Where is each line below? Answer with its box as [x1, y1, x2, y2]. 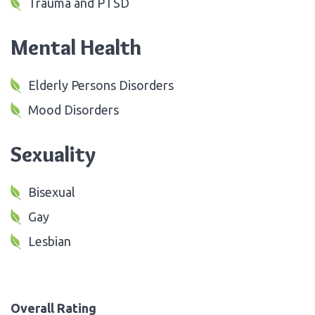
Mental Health [11, 34, 141, 60]
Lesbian [28, 233, 71, 248]
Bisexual [28, 184, 75, 199]
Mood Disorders [28, 102, 119, 117]
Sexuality [11, 141, 96, 167]
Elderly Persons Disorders [28, 77, 174, 92]
